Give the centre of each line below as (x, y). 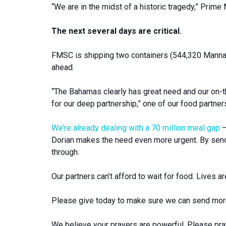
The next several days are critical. (117, 31)
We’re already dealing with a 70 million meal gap (136, 128)
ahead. (63, 67)
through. (65, 152)
